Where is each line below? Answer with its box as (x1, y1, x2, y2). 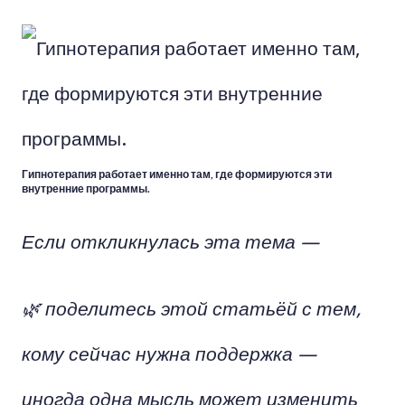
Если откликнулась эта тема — (22, 227, 319, 254)
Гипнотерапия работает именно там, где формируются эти (22, 167, 332, 182)
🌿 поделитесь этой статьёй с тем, (22, 294, 362, 321)
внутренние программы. (22, 182, 150, 196)
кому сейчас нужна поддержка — (22, 339, 316, 366)
